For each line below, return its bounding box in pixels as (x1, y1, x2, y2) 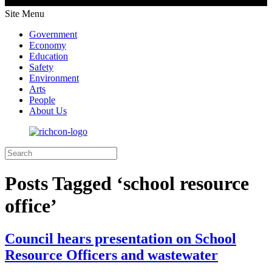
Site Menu (5, 8, 44, 19)
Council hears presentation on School (5, 230, 236, 246)
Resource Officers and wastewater (5, 246, 218, 263)
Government (29, 29, 77, 39)
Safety (29, 62, 53, 72)
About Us (29, 106, 67, 116)
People (29, 95, 55, 105)
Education (29, 51, 68, 61)
